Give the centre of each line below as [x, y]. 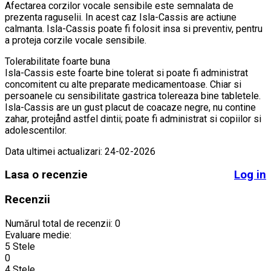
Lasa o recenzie [46, 175]
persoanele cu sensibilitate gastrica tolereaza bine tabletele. [133, 96]
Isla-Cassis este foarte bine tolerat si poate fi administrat [126, 73]
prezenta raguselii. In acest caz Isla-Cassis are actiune [121, 17]
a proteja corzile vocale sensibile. [77, 40]
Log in [250, 175]
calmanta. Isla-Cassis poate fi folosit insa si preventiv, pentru [134, 28]
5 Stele [20, 246]
